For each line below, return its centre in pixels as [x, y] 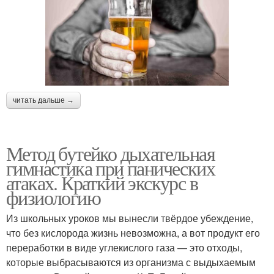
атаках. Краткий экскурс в [102, 183]
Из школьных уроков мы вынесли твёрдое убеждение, [130, 218]
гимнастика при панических [110, 168]
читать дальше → [43, 101]
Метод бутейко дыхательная [110, 154]
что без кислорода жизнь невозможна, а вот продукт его [133, 233]
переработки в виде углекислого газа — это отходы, [124, 248]
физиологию [53, 198]
